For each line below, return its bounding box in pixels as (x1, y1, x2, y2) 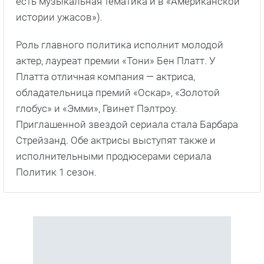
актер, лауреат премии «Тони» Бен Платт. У (16, 54, 216, 67)
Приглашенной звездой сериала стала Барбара (16, 118, 238, 130)
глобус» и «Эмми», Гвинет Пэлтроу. (16, 102, 177, 114)
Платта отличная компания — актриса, (16, 70, 195, 82)
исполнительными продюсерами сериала (16, 150, 212, 162)
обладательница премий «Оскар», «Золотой (16, 86, 220, 98)
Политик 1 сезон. (16, 166, 97, 178)
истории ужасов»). (16, 11, 103, 23)
